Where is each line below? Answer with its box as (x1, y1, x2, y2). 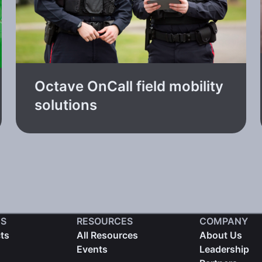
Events (77, 243, 108, 255)
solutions (34, 96, 97, 113)
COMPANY (199, 215, 248, 227)
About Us (199, 229, 242, 241)
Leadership (199, 243, 249, 255)
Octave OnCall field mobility (34, 77, 223, 95)
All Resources (77, 229, 139, 241)
